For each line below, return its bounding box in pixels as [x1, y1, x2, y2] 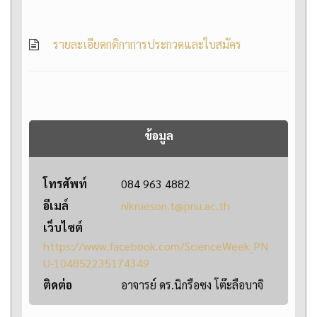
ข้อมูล [144, 128, 173, 144]
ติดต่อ [43, 277, 72, 293]
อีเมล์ [43, 198, 69, 214]
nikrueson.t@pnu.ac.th [121, 198, 230, 214]
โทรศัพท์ [43, 176, 87, 192]
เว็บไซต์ [43, 220, 83, 236]
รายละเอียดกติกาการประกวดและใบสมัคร [53, 37, 241, 52]
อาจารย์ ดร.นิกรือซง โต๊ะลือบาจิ [121, 277, 263, 293]
